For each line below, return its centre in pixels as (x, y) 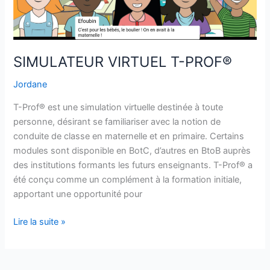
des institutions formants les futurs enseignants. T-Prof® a (133, 165)
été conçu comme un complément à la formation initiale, (128, 179)
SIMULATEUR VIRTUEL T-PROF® (123, 62)
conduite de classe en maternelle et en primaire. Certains (129, 136)
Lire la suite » (40, 221)
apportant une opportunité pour (78, 194)
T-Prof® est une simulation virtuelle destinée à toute (118, 107)
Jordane (30, 85)
